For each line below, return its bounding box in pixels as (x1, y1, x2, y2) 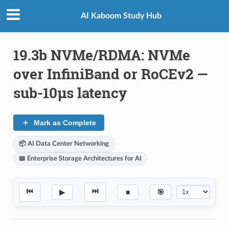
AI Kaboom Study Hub (81, 12, 162, 20)
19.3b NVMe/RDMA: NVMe (13, 45, 190, 64)
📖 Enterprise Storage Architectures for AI (18, 155, 142, 162)
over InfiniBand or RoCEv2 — (13, 64, 208, 83)
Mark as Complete (33, 118, 96, 127)
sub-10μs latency (13, 83, 127, 102)
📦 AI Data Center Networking (18, 140, 109, 147)
